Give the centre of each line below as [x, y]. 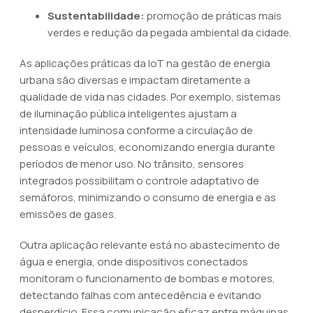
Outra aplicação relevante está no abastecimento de [150, 245]
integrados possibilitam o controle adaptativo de [139, 181]
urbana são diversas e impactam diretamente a [135, 80]
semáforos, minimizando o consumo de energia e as [148, 197]
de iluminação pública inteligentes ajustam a [128, 114]
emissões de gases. [68, 214]
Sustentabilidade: [96, 16]
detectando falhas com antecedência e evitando [140, 295]
